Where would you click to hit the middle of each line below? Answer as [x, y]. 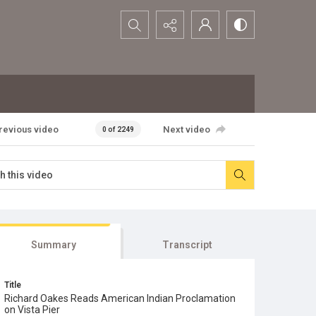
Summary [53, 245]
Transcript [188, 245]
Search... [141, 19]
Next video [186, 129]
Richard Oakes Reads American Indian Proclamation [120, 298]
